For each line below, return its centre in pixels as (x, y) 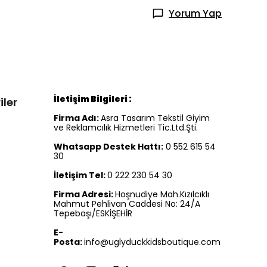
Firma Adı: (77, 118)
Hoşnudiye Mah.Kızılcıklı (162, 194)
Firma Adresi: (84, 194)
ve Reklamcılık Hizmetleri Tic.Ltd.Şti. (126, 128)
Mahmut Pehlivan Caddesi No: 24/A (127, 204)
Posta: (69, 242)
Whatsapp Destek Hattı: (108, 147)
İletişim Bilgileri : (93, 99)
